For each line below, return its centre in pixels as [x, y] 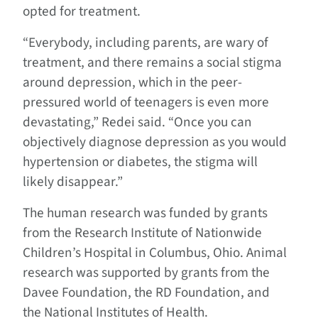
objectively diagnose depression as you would [155, 142]
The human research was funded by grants [145, 213]
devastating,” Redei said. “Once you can [137, 122]
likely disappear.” [77, 182]
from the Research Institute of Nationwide [142, 233]
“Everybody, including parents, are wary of [146, 43]
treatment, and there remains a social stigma [152, 63]
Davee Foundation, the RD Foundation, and [146, 293]
